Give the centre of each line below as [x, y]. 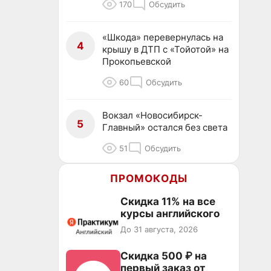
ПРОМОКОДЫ [149, 178]
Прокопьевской [137, 61]
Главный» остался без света [165, 127]
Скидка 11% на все [168, 201]
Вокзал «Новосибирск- [152, 115]
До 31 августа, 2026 [159, 229]
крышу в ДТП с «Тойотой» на [165, 49]
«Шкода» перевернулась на [163, 37]
